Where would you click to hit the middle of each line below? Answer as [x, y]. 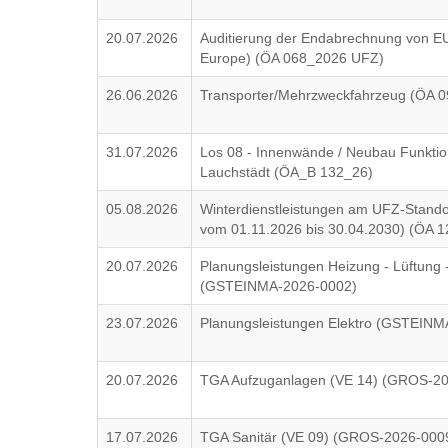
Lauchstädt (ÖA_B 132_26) [287, 172]
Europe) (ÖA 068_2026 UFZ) [292, 58]
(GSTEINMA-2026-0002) [279, 286]
